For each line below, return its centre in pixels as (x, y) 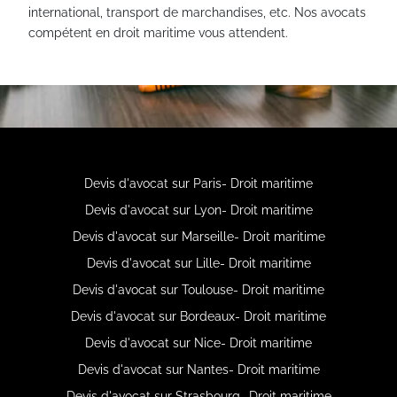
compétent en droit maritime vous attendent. (158, 32)
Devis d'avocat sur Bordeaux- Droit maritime (198, 316)
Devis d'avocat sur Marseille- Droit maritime (198, 236)
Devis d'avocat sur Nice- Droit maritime (198, 343)
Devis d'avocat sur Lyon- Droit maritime (198, 210)
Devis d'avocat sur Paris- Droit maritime (198, 183)
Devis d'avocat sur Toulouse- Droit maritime (198, 289)
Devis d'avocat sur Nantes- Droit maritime (198, 369)
